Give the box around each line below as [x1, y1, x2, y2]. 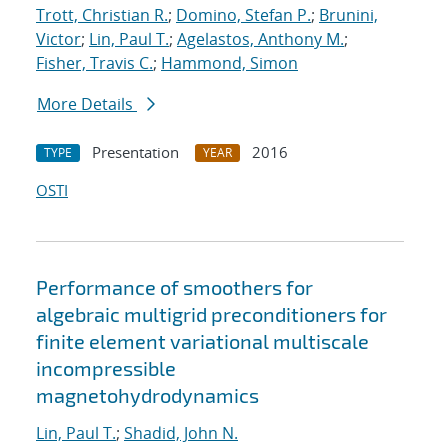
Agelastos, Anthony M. [177, 28, 344, 51]
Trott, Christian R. [36, 4, 168, 27]
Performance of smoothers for [36, 275, 313, 300]
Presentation [92, 142, 179, 163]
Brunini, [319, 4, 378, 27]
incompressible [36, 356, 176, 381]
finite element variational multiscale [36, 329, 369, 354]
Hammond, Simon [161, 52, 298, 75]
